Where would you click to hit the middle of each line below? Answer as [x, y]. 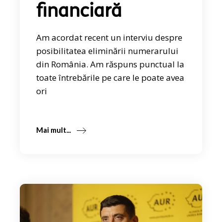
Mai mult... [54, 130]
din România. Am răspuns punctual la [111, 64]
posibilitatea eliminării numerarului [108, 51]
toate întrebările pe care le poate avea [111, 77]
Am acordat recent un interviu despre [110, 37]
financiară [79, 12]
